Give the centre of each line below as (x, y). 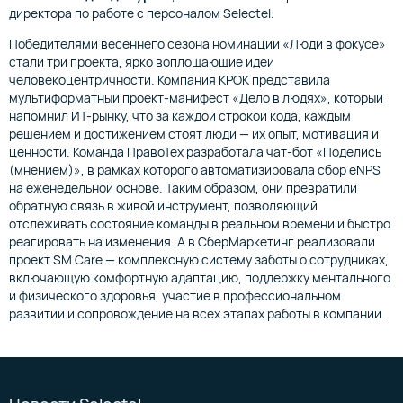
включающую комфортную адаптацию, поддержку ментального (200, 278)
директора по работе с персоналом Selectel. (142, 13)
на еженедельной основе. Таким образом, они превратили (183, 188)
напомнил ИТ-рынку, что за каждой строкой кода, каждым (180, 116)
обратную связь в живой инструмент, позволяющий (163, 206)
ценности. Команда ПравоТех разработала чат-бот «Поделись (195, 152)
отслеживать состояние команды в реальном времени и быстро (200, 224)
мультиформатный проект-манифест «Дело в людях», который (196, 98)
